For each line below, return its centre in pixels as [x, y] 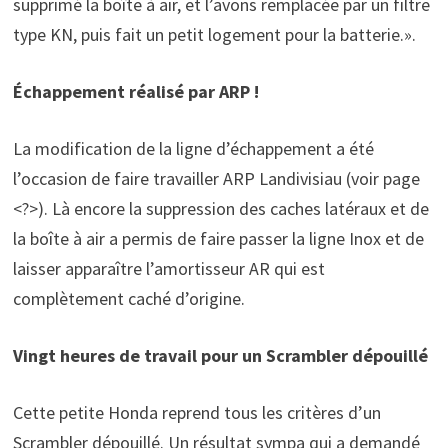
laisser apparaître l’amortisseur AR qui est [168, 268]
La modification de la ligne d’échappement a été [193, 148]
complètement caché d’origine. [128, 298]
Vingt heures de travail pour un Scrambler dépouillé [220, 355]
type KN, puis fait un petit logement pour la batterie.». [214, 34]
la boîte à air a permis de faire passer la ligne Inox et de [218, 238]
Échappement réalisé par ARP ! [135, 91]
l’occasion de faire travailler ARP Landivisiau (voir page [216, 178]
